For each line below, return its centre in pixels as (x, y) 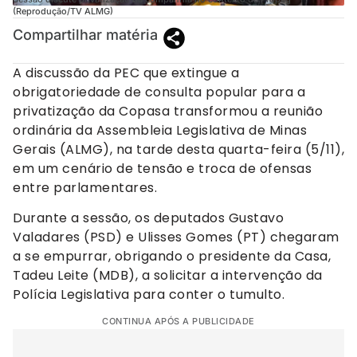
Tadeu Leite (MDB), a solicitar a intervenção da (168, 275)
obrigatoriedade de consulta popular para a (159, 92)
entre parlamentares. (85, 187)
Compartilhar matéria (85, 34)
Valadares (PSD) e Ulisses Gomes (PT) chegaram (176, 237)
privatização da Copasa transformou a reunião (168, 111)
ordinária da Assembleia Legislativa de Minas (160, 130)
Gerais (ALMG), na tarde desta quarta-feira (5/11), (178, 149)
